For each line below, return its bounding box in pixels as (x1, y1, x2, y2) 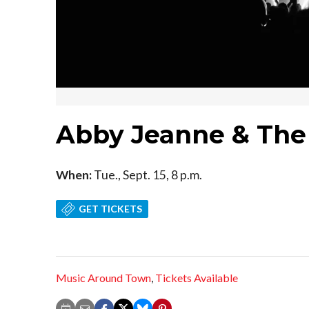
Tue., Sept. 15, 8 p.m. (92, 167, 202, 182)
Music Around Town (56, 271, 151, 285)
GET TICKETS (79, 202, 143, 215)
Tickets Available (155, 271, 238, 285)
